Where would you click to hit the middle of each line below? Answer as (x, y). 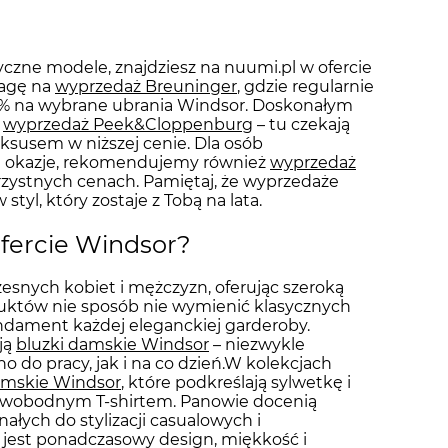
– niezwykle (257, 345)
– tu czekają (301, 124)
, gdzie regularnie (305, 86)
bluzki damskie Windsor (112, 345)
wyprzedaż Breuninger (146, 86)
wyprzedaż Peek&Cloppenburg (128, 124)
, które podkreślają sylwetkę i (236, 383)
